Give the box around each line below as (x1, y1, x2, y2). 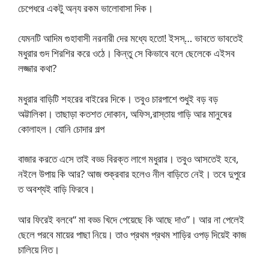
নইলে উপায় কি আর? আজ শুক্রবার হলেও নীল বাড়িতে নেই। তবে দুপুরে (18, 167, 246, 181)
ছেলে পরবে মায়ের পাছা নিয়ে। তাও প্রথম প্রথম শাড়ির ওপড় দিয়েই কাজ (18, 227, 246, 241)
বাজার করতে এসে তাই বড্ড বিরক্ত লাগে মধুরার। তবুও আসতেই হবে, (18, 152, 238, 166)
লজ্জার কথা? (18, 61, 56, 76)
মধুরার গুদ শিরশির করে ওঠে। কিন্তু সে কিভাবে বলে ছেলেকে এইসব (18, 46, 235, 61)
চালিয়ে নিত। (18, 242, 59, 256)
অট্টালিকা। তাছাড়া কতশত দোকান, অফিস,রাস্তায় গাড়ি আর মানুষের (18, 106, 232, 121)
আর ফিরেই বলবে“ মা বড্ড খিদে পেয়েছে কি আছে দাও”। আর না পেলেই (18, 212, 244, 226)
